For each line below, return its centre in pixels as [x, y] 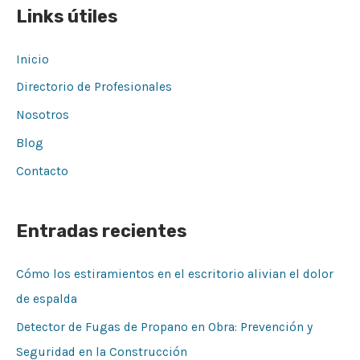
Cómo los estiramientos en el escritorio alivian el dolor [175, 274]
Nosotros [43, 115]
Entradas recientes [101, 231]
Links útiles [67, 16]
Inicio [33, 59]
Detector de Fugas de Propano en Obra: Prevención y [164, 327]
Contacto [42, 172]
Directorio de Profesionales [94, 87]
